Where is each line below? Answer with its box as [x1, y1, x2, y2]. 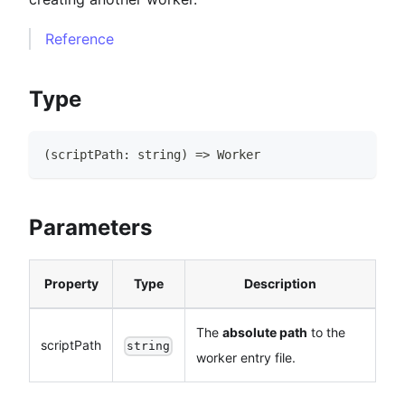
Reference [45, 29, 114, 48]
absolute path [222, 324, 307, 340]
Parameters [29, 213, 152, 240]
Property [43, 275, 99, 291]
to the [307, 324, 345, 340]
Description [244, 275, 316, 291]
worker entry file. [196, 349, 296, 365]
